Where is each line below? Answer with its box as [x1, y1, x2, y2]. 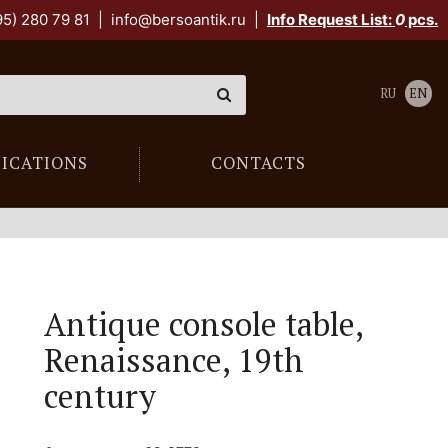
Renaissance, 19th [44, 339, 305, 381]
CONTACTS [210, 152, 306, 174]
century [44, 375, 157, 417]
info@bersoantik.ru [111, 10, 246, 29]
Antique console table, [44, 303, 364, 345]
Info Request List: [267, 10, 395, 29]
